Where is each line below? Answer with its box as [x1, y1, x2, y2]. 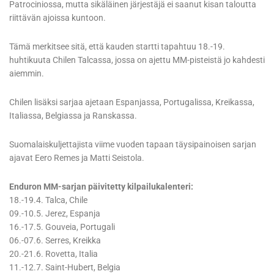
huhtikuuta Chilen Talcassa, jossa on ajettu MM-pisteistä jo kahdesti [9, 55, 265, 65]
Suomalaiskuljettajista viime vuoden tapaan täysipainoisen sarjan [9, 139, 256, 150]
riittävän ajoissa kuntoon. [9, 13, 106, 23]
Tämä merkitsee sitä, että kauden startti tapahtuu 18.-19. [9, 42, 225, 52]
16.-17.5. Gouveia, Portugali [9, 222, 115, 232]
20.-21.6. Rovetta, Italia [9, 249, 98, 259]
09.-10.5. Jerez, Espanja [9, 209, 100, 219]
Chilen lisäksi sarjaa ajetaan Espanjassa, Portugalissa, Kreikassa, [9, 97, 254, 108]
